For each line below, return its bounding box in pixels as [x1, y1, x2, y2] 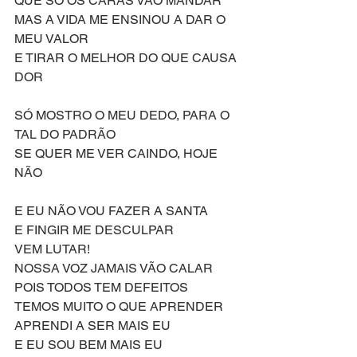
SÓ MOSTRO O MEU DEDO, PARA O [14, 108, 233, 123]
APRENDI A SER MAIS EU [14, 318, 171, 333]
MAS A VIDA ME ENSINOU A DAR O [14, 12, 229, 27]
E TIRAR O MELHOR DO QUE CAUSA [14, 50, 240, 65]
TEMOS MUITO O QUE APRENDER [14, 299, 223, 314]
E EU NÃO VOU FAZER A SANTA [14, 203, 208, 218]
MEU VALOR [14, 31, 88, 46]
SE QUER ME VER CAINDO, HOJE [14, 146, 221, 161]
